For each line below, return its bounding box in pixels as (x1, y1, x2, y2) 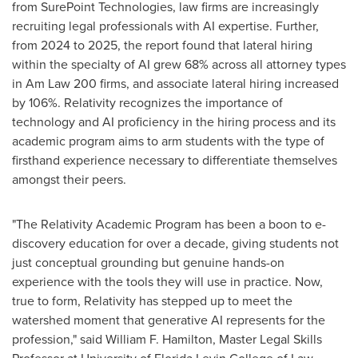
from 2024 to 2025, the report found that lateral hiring (12, 36, 312, 54)
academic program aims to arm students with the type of (12, 132, 324, 150)
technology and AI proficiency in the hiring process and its (12, 113, 336, 131)
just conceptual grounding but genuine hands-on (12, 253, 284, 272)
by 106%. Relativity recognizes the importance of (12, 93, 283, 112)
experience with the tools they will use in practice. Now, (12, 272, 323, 291)
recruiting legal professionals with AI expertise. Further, (12, 17, 319, 35)
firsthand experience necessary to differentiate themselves (12, 151, 337, 169)
